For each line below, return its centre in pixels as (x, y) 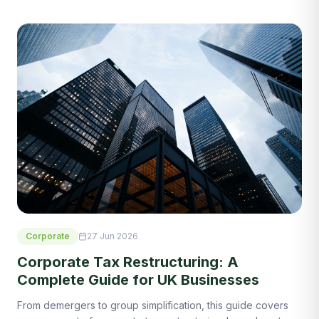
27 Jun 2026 (113, 236)
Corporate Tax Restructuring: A (128, 262)
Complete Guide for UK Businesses (138, 280)
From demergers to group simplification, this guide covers (153, 305)
